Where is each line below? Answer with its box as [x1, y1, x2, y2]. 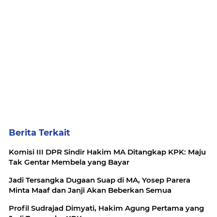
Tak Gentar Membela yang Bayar [9, 157, 129, 167]
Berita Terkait [9, 127, 70, 138]
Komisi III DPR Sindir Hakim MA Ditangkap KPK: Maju [9, 147, 206, 156]
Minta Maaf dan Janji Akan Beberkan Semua [9, 185, 171, 195]
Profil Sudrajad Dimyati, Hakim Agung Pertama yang [9, 203, 204, 213]
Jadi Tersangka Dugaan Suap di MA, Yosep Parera [9, 175, 190, 185]
